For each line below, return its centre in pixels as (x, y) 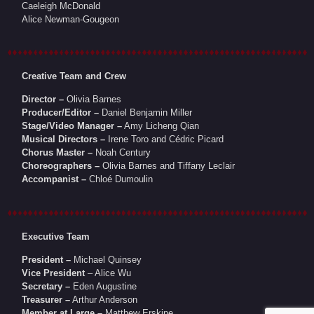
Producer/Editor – (61, 113)
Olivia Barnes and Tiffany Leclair (168, 166)
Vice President (54, 273)
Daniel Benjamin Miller (146, 113)
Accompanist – (54, 179)
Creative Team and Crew (74, 76)
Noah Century (122, 153)
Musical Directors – (64, 139)
